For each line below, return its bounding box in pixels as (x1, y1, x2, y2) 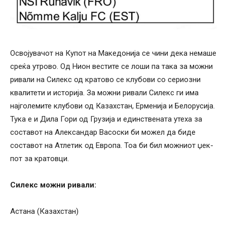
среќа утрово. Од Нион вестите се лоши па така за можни (10, 62, 213, 71)
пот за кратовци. (10, 154, 69, 164)
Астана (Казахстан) (10, 207, 79, 216)
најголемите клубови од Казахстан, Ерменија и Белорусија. (10, 101, 215, 111)
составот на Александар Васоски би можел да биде (10, 128, 196, 137)
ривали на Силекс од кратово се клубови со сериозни (10, 75, 201, 85)
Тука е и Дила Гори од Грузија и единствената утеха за (10, 115, 202, 124)
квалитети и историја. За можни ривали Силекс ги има (10, 88, 199, 98)
